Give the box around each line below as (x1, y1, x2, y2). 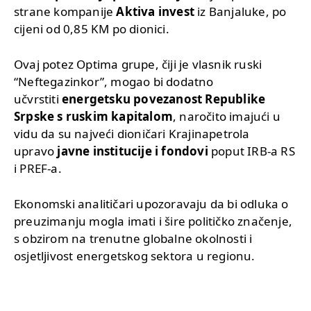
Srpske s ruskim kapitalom (14, 108, 173, 125)
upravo (14, 143, 58, 160)
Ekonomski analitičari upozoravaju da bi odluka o (14, 196, 289, 212)
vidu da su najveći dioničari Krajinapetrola (14, 126, 250, 142)
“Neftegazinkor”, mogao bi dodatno (14, 74, 214, 90)
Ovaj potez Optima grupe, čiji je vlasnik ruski (14, 56, 262, 73)
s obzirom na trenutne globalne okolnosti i (14, 230, 253, 247)
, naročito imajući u (173, 108, 280, 125)
